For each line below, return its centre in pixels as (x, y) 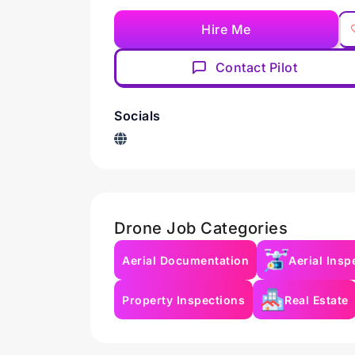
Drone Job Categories (201, 228)
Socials (137, 116)
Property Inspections (183, 300)
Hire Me (226, 29)
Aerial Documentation (185, 260)
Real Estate (317, 300)
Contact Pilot (256, 67)
